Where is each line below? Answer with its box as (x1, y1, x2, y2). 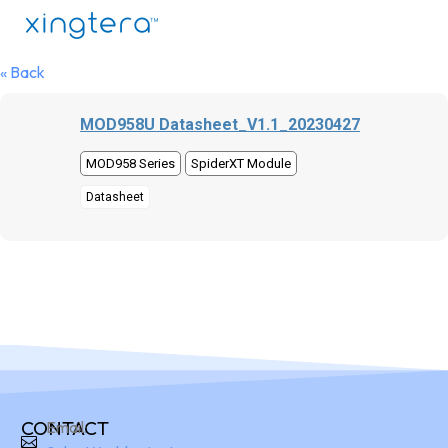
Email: (46, 417, 87, 437)
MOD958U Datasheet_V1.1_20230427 (80, 115, 360, 134)
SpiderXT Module (191, 156, 291, 171)
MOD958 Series (86, 156, 175, 171)
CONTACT (21, 416, 109, 440)
